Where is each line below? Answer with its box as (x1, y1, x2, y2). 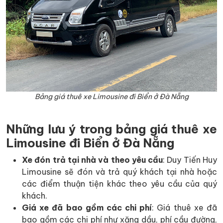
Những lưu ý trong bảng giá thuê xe (6, 121, 217, 136)
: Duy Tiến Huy (163, 154, 218, 165)
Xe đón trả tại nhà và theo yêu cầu (22, 154, 163, 165)
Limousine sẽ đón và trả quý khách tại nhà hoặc (22, 166, 217, 177)
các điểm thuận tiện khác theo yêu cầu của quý (22, 178, 217, 189)
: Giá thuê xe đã (152, 202, 218, 213)
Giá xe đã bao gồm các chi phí (22, 202, 152, 213)
